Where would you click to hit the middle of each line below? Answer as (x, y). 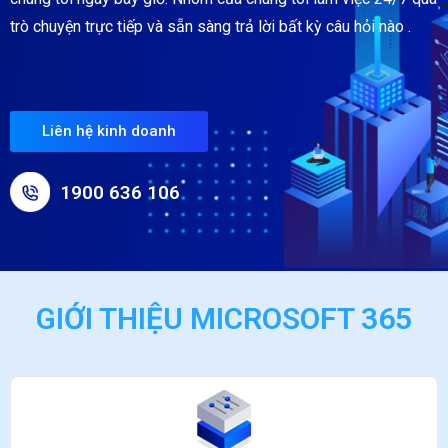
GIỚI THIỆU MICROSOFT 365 (224, 318)
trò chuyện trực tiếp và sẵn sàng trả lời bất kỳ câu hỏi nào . (210, 26)
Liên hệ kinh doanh (109, 130)
